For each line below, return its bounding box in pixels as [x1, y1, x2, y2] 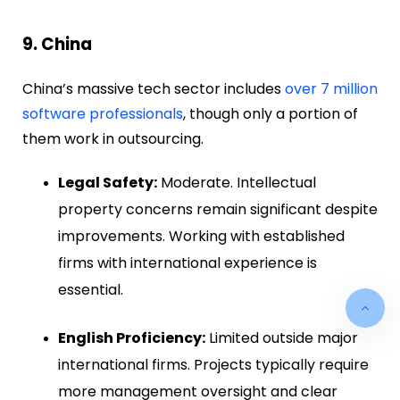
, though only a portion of [183, 103, 358, 124]
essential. [58, 279, 123, 300]
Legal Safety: [58, 171, 157, 193]
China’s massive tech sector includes [22, 78, 285, 99]
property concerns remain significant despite [58, 198, 378, 220]
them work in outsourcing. [22, 128, 204, 149]
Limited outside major [205, 327, 358, 348]
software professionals [22, 103, 183, 124]
